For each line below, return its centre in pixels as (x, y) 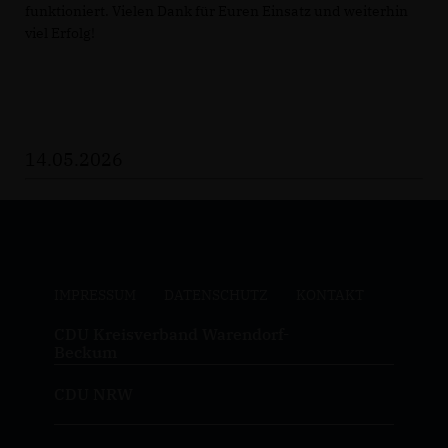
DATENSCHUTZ (215, 294)
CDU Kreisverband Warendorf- (171, 333)
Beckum (85, 351)
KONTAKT (329, 294)
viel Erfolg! (60, 32)
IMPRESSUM (94, 294)
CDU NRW (93, 393)
